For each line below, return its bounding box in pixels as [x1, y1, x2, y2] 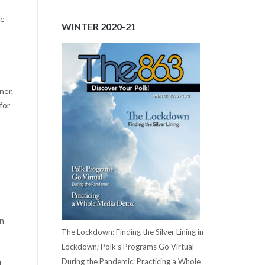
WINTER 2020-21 [61, 21, 136, 33]
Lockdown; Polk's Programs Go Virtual [61, 241, 194, 251]
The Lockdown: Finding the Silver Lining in [61, 227, 203, 237]
